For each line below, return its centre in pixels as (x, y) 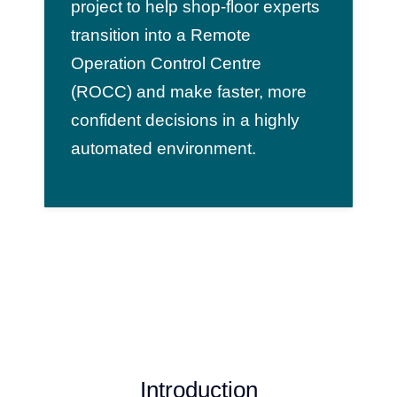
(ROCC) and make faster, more (188, 91)
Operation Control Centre (166, 63)
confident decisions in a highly (185, 120)
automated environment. (163, 148)
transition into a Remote (160, 35)
